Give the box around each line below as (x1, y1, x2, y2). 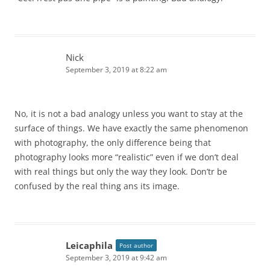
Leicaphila (66, 239, 113, 252)
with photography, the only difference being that (14, 137, 211, 149)
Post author (119, 241, 153, 250)
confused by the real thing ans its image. (14, 180, 180, 192)
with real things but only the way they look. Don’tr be (14, 166, 227, 178)
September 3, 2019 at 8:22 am (66, 64, 167, 75)
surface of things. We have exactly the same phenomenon (14, 122, 248, 134)
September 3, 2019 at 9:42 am (66, 253, 167, 263)
